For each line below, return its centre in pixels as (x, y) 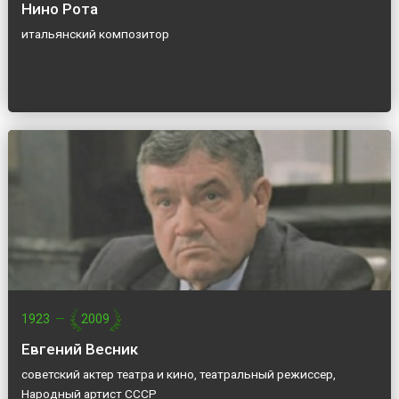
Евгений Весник (79, 350)
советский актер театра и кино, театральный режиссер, (178, 375)
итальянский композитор (95, 34)
